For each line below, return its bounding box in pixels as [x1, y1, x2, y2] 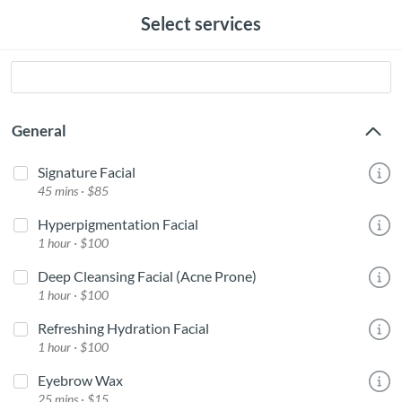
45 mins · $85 [38, 183, 109, 198]
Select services [141, 13, 261, 34]
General [12, 121, 66, 140]
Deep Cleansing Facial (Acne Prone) [38, 267, 257, 284]
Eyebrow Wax [38, 371, 123, 389]
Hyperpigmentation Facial [38, 215, 198, 232]
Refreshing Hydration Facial [38, 319, 209, 336]
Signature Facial [38, 163, 135, 180]
